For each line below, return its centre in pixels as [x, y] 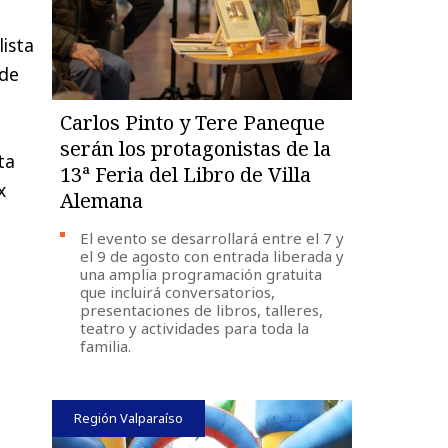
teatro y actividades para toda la [195, 327]
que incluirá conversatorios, [178, 291]
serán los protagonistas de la [196, 148]
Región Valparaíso [129, 417]
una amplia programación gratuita [201, 273]
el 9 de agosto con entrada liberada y [212, 255]
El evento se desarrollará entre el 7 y [212, 237]
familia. [106, 345]
